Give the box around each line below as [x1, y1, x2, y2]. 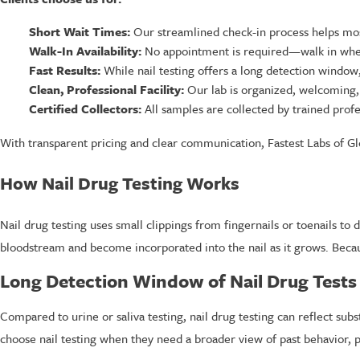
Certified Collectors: [28, 100, 141, 118]
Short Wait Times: [28, 22, 130, 40]
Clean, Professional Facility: [28, 80, 184, 99]
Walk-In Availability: [28, 41, 141, 59]
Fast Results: [28, 61, 100, 80]
